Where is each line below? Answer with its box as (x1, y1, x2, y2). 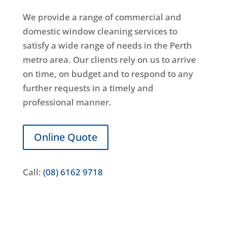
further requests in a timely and (22, 82, 154, 94)
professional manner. (22, 96, 111, 108)
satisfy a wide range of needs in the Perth (22, 40, 192, 51)
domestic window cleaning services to (22, 25, 177, 37)
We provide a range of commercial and (22, 11, 181, 23)
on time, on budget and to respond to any (22, 68, 193, 80)
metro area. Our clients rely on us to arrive (22, 54, 196, 65)
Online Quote (33, 130, 97, 144)
